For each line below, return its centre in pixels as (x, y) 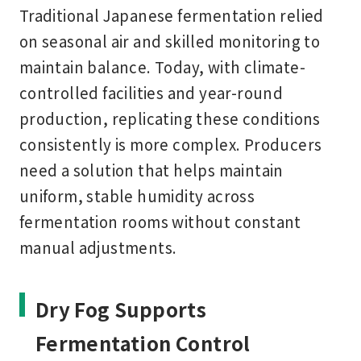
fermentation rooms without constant (160, 221)
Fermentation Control (143, 342)
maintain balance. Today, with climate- (162, 66)
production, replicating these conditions (170, 118)
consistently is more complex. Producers (170, 143)
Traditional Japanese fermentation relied (171, 15)
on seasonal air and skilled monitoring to (170, 40)
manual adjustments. (98, 247)
